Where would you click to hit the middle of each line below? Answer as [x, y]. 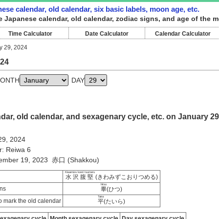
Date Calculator [107, 34]
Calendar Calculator [183, 34]
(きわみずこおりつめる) [126, 177]
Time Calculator [30, 34]
